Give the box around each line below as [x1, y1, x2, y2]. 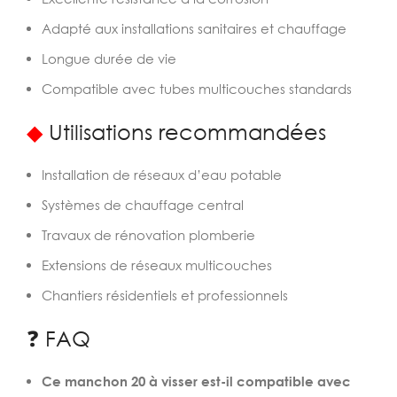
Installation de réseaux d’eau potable [42, 167, 282, 183]
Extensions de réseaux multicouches [42, 257, 272, 273]
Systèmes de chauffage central [42, 197, 244, 213]
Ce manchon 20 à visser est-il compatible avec [42, 373, 351, 389]
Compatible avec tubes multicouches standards [42, 81, 352, 97]
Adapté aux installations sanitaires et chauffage [42, 20, 346, 36]
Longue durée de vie [42, 51, 176, 66]
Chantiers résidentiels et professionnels [42, 287, 288, 303]
